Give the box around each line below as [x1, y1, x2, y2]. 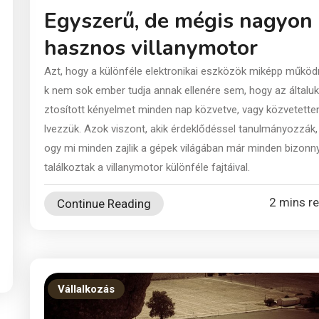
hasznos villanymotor [44, 33, 258, 63]
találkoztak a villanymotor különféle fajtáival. [44, 160, 250, 174]
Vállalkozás [58, 282, 115, 296]
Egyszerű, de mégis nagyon [44, 6, 313, 36]
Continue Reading [57, 196, 151, 211]
